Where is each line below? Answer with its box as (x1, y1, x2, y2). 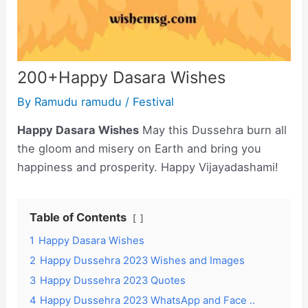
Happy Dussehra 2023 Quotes (40, 274, 186, 287)
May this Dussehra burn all (139, 122, 287, 137)
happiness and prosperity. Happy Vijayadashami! (17, 159, 279, 174)
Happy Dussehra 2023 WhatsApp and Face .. (40, 294, 256, 307)
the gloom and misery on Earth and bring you (17, 141, 262, 155)
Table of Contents (30, 210, 127, 224)
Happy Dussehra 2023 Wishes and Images (40, 254, 245, 267)
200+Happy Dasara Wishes (17, 67, 226, 87)
